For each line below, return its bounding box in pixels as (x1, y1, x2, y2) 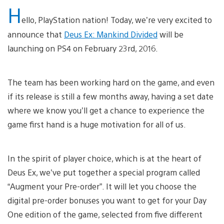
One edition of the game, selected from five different (7, 208, 202, 219)
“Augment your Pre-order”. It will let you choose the (7, 180, 196, 191)
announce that (7, 28, 64, 39)
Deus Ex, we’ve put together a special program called (7, 166, 200, 177)
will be (157, 28, 183, 39)
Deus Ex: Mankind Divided (64, 28, 157, 39)
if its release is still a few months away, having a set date (7, 90, 213, 101)
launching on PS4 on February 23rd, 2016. (7, 42, 158, 53)
